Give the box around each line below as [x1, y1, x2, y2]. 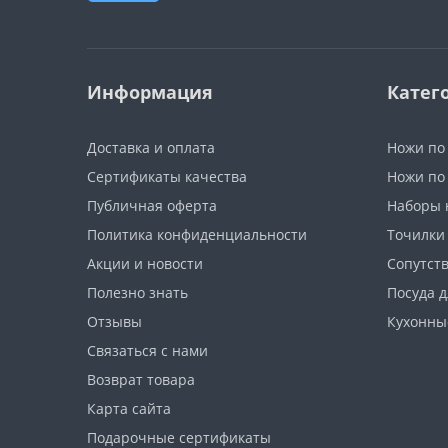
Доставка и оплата [87, 137, 215, 157]
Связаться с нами [87, 340, 208, 360]
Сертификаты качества [87, 166, 247, 186]
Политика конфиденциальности [87, 224, 307, 244]
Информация [87, 79, 213, 104]
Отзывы [87, 311, 142, 331]
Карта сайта [87, 398, 171, 418]
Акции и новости [87, 253, 203, 273]
